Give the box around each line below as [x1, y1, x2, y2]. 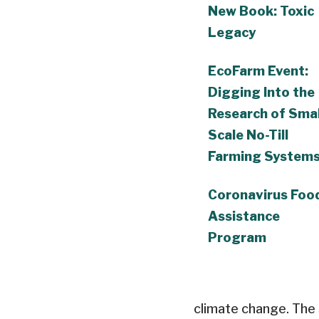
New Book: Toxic [208, 3, 314, 19]
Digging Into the [208, 84, 315, 100]
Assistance [208, 208, 280, 224]
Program [208, 229, 266, 245]
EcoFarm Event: [208, 63, 308, 78]
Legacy [208, 24, 256, 40]
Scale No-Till [208, 127, 288, 142]
